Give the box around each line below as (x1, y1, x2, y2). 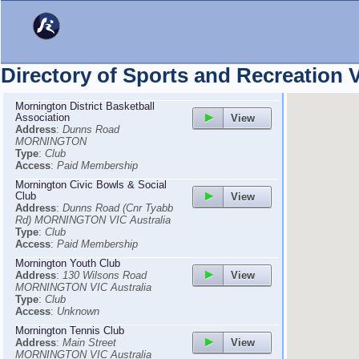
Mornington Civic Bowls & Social (15, 179, 167, 191)
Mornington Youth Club (15, 257, 120, 269)
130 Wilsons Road (63, 269, 147, 281)
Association (15, 111, 70, 123)
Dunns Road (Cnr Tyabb (63, 202, 173, 214)
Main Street (63, 337, 116, 349)
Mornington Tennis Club (15, 325, 124, 337)
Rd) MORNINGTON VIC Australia (15, 214, 171, 226)
